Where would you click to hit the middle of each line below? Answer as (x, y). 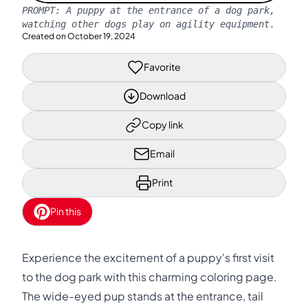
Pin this (66, 211)
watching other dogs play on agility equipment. (148, 24)
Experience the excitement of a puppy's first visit (148, 257)
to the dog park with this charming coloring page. (150, 277)
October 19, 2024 (101, 36)
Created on (44, 36)
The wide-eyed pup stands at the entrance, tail (143, 296)
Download (162, 96)
